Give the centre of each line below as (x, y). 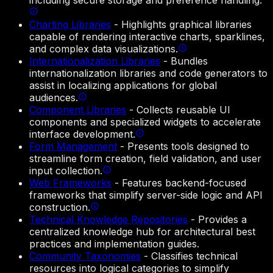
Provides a (222, 220)
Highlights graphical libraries (186, 25)
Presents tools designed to (188, 147)
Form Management (73, 147)
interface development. (82, 134)
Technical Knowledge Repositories (108, 220)
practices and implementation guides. (114, 244)
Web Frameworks (70, 183)
